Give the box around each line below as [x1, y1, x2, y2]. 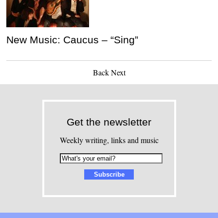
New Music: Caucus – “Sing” [6, 34, 139, 45]
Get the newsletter [67, 116, 151, 127]
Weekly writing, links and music [59, 134, 159, 145]
